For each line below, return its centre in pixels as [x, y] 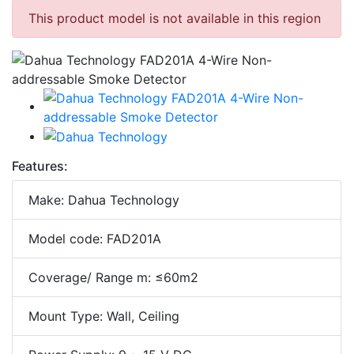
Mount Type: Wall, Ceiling [104, 316]
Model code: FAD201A [95, 239]
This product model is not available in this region [175, 18]
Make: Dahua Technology [104, 200]
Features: [40, 166]
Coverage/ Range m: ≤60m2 [113, 278]
